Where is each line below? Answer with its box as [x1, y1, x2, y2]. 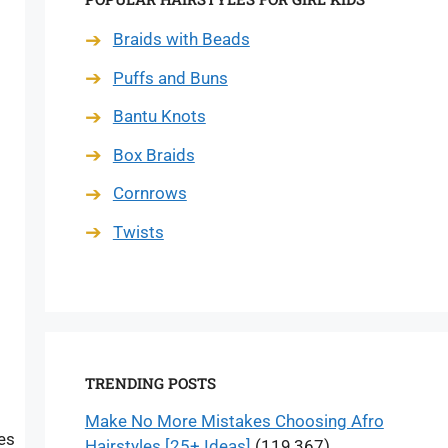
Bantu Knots [112, 106, 206, 126]
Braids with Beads [112, 29, 250, 49]
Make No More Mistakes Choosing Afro [84, 411, 384, 431]
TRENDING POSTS [84, 373, 216, 393]
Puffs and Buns [112, 67, 228, 88]
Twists [112, 221, 164, 242]
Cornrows [112, 183, 187, 203]
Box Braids [112, 144, 195, 165]
